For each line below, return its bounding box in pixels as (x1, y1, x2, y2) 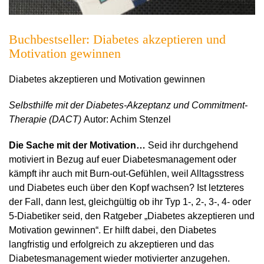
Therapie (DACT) (9, 114, 84, 124)
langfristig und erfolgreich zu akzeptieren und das (9, 239, 214, 249)
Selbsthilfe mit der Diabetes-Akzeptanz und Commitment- (9, 100, 247, 110)
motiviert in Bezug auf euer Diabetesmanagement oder (9, 154, 236, 164)
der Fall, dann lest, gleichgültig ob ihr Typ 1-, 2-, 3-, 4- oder (9, 196, 251, 207)
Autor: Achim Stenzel (84, 114, 171, 124)
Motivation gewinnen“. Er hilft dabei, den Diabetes (9, 225, 216, 235)
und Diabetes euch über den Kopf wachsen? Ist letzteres (9, 182, 244, 193)
